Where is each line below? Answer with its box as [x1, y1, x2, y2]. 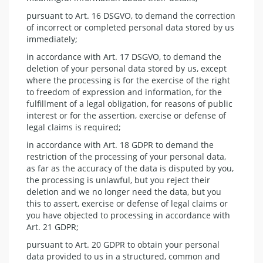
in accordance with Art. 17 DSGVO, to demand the [26, 50, 221, 62]
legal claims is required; [26, 121, 121, 133]
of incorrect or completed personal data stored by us [26, 21, 234, 33]
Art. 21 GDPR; [26, 221, 79, 232]
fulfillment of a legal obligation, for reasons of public [26, 97, 232, 109]
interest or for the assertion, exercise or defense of [26, 109, 226, 121]
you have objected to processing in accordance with [26, 209, 230, 221]
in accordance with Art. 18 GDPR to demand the [26, 139, 214, 150]
